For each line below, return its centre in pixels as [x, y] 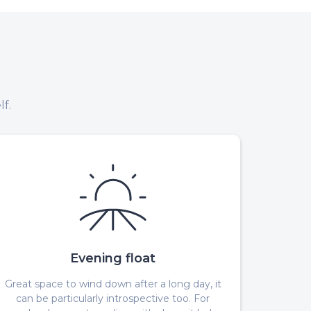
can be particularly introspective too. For [113, 298]
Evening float [113, 258]
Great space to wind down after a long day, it [113, 284]
